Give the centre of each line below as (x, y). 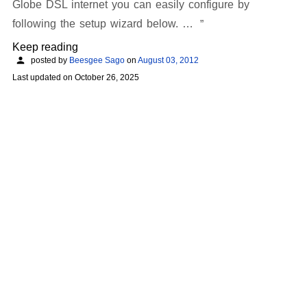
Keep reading (45, 47)
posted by (49, 60)
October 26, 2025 (107, 78)
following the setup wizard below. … (105, 23)
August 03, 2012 (168, 60)
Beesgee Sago (97, 60)
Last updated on (44, 78)
